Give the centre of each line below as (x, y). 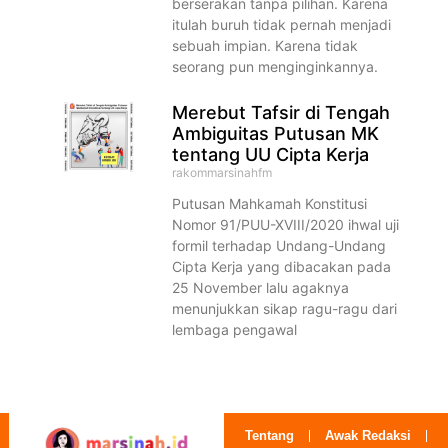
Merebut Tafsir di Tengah (281, 113)
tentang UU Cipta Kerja (271, 155)
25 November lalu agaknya (261, 288)
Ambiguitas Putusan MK (276, 134)
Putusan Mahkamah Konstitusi (270, 204)
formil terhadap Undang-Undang (279, 246)
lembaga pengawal (235, 330)
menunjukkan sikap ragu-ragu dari (285, 309)
